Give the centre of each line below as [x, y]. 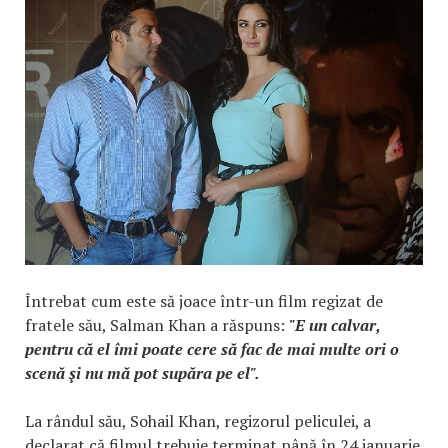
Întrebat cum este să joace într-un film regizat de [204, 300]
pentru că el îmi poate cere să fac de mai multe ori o [212, 348]
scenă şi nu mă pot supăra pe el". [142, 372]
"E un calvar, [334, 324]
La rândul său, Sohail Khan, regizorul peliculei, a [198, 420]
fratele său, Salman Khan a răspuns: [157, 324]
